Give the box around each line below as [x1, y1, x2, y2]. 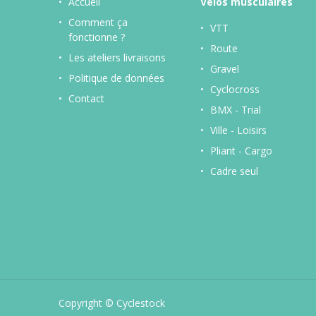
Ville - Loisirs [210, 123, 267, 137]
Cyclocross [210, 82, 260, 96]
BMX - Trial [210, 102, 261, 116]
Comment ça [68, 15, 128, 29]
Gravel [210, 61, 239, 75]
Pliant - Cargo [210, 143, 272, 157]
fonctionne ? [68, 30, 125, 44]
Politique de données [68, 71, 164, 85]
